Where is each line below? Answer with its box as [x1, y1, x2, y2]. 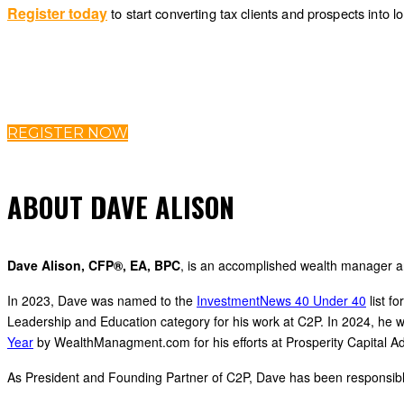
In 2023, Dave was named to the [7, 291, 193, 309]
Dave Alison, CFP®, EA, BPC [7, 256, 180, 274]
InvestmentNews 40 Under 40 [197, 291, 366, 309]
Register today [7, 3, 107, 23]
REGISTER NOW [7, 124, 128, 142]
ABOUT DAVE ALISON [7, 187, 234, 227]
